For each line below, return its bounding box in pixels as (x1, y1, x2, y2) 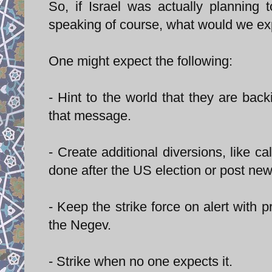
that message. (49, 107, 131, 123)
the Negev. (49, 217, 111, 233)
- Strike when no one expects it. (49, 253, 233, 269)
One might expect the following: (49, 53, 233, 69)
